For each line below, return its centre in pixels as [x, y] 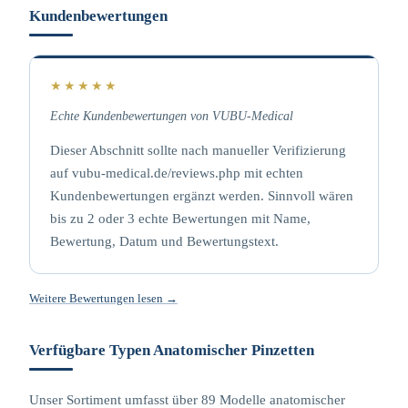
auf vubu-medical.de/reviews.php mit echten [177, 173]
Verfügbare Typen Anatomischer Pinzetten [172, 350]
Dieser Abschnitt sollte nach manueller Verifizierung [198, 150]
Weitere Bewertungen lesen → [103, 298]
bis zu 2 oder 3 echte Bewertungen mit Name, [180, 219]
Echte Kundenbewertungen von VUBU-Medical [172, 116]
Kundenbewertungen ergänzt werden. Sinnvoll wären [202, 196]
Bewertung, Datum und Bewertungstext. [164, 241]
